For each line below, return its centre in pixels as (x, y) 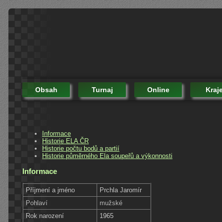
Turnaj (102, 89)
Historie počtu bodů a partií (81, 148)
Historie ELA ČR (65, 141)
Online (158, 89)
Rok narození (45, 216)
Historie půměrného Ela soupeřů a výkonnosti (107, 156)
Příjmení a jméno (51, 190)
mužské (111, 203)
